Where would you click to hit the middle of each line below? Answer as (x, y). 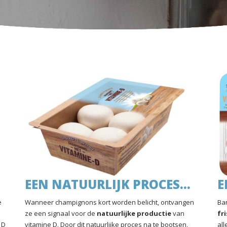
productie (154, 213)
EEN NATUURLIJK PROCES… (108, 184)
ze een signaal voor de (61, 213)
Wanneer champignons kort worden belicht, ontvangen (109, 202)
